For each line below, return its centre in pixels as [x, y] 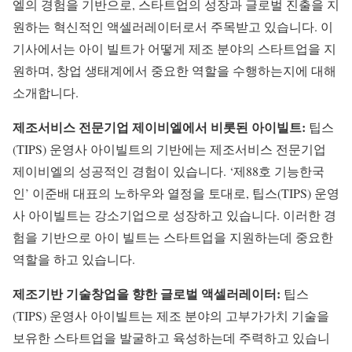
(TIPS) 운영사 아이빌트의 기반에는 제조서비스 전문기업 [169, 148]
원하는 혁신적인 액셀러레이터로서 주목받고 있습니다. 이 [173, 26]
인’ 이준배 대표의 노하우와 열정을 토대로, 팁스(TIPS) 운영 [176, 192]
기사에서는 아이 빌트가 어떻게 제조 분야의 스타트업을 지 [174, 48]
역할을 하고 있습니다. [74, 258]
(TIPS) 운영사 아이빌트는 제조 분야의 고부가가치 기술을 [171, 315]
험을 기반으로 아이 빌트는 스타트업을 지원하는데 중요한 [173, 236]
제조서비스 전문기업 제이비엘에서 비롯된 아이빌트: [159, 126]
